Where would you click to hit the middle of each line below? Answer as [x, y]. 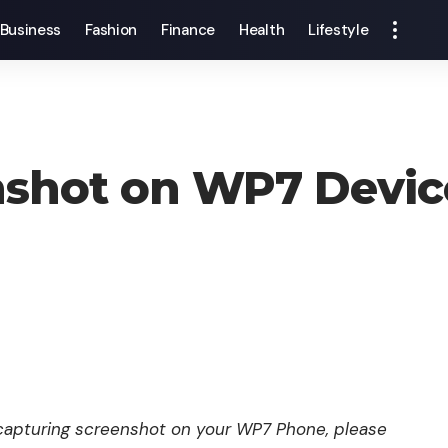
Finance [188, 30]
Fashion [111, 30]
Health [262, 30]
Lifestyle [338, 30]
